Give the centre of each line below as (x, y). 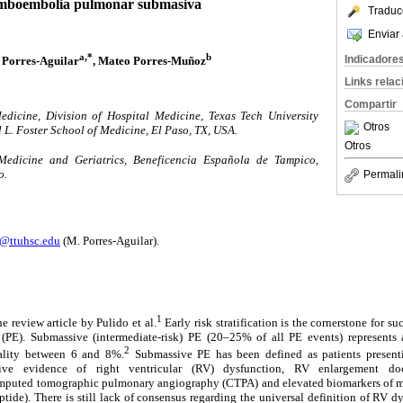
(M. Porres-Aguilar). (110, 241)
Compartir (371, 104)
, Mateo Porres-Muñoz (149, 60)
